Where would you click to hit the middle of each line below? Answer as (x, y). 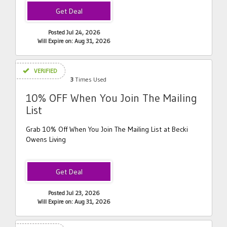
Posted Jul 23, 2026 (74, 193)
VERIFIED (45, 71)
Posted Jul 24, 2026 (74, 32)
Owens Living (46, 139)
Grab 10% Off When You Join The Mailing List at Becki (107, 129)
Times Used (90, 79)
